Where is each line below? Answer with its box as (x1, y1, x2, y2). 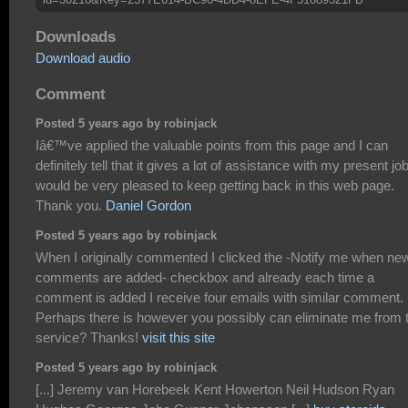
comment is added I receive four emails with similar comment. (36, 289, 403, 305)
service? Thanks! (36, 329, 142, 345)
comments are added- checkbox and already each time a (36, 269, 374, 285)
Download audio (36, 50, 130, 66)
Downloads (36, 27, 116, 46)
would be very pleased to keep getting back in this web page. (36, 177, 394, 193)
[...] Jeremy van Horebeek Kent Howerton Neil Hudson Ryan (36, 381, 394, 397)
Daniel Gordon (106, 197, 191, 213)
